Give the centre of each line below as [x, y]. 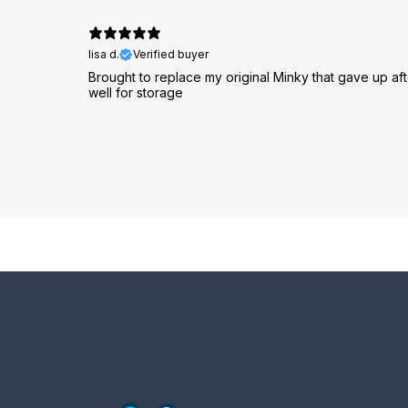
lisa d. [104, 55]
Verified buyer [171, 55]
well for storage [136, 93]
